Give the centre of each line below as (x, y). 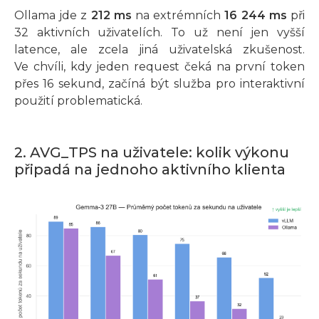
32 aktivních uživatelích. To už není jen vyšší (159, 33)
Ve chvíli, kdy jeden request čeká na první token (159, 67)
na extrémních (178, 16)
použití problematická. (78, 101)
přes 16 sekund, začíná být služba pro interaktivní (159, 84)
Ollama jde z (53, 16)
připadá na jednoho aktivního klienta (150, 170)
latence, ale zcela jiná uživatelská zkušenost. (159, 50)
